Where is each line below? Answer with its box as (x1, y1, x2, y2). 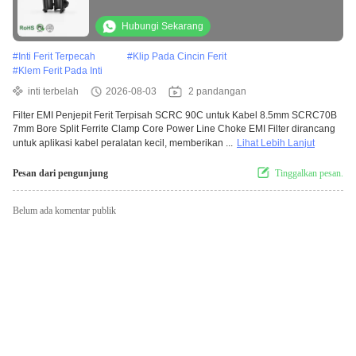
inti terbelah (28, 86, 79, 98)
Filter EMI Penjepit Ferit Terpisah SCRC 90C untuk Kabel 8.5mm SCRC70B (13, 110, 337, 122)
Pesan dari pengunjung (13, 168, 108, 180)
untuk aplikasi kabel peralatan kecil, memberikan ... (13, 137, 233, 149)
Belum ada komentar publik (13, 205, 116, 217)
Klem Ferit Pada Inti (18, 65, 103, 77)
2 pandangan (188, 86, 246, 98)
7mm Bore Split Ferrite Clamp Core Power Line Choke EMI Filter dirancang (13, 123, 335, 135)
